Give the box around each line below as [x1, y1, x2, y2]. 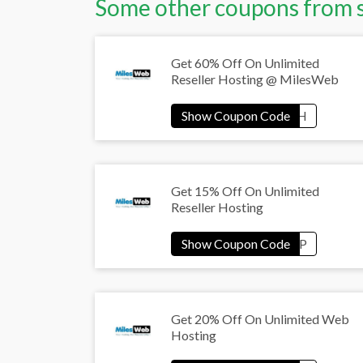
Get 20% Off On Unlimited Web [171, 311, 349, 327]
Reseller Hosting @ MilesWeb [171, 71, 339, 88]
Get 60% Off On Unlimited [171, 55, 319, 71]
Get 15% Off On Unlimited [171, 183, 319, 199]
